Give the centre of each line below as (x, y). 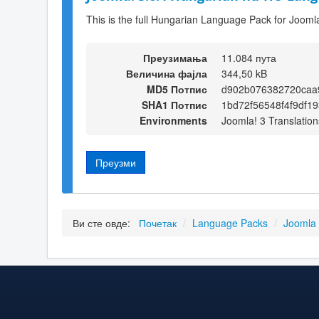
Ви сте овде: (104, 223)
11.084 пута (249, 57)
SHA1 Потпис (174, 104)
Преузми (116, 162)
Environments (173, 120)
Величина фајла (167, 73)
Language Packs (230, 223)
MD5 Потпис (177, 89)
